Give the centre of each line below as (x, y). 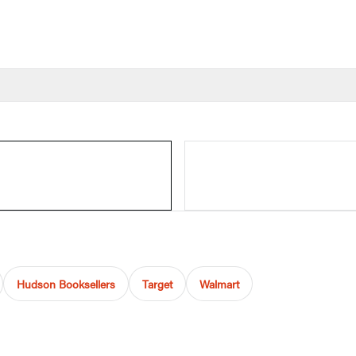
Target (157, 283)
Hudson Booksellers (66, 283)
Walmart (219, 283)
